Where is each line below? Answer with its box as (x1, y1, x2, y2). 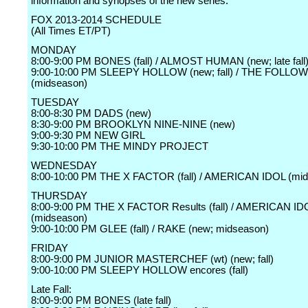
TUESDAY (31, 97, 79, 108)
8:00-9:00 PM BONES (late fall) (31, 295, 171, 306)
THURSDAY (31, 190, 87, 201)
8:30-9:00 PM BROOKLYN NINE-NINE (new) (31, 119, 235, 130)
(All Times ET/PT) (31, 25, 111, 36)
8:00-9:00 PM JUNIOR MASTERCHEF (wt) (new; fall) (31, 254, 274, 265)
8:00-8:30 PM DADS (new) (31, 108, 151, 119)
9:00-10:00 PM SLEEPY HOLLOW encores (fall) (31, 265, 248, 276)
